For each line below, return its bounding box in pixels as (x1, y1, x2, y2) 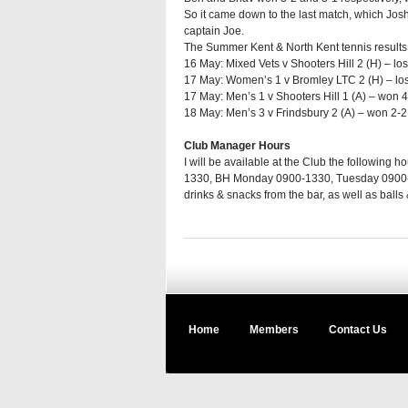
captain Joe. (184, 25, 244, 37)
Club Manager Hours (184, 139, 291, 152)
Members (250, 323, 299, 336)
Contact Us (329, 323, 387, 336)
